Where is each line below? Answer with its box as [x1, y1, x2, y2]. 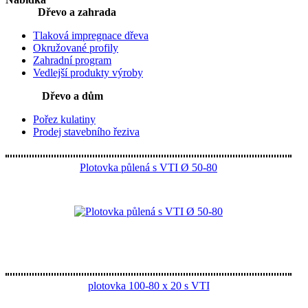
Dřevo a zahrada [38, 6, 116, 18]
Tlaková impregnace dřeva [33, 30, 148, 41]
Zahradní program [33, 54, 111, 66]
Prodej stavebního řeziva [33, 126, 140, 137]
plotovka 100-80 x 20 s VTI [87, 280, 210, 291]
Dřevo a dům [42, 90, 103, 102]
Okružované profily [33, 42, 118, 54]
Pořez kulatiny [33, 113, 96, 125]
